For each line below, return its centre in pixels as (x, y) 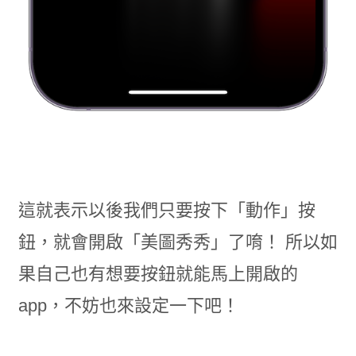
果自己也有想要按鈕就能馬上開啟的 (158, 274)
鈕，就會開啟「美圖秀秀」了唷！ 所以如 (178, 242)
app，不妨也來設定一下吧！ (128, 306)
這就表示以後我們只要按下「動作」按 (166, 211)
